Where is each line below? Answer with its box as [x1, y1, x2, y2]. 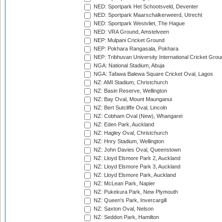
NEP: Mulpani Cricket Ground [92, 37, 165, 44]
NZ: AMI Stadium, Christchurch [92, 79, 168, 86]
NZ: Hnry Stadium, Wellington [92, 138, 164, 145]
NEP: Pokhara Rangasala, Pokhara [92, 46, 178, 52]
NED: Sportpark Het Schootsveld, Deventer [92, 3, 198, 10]
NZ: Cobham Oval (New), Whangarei [92, 113, 182, 119]
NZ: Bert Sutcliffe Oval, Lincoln [92, 105, 167, 111]
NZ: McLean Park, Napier [92, 180, 155, 187]
